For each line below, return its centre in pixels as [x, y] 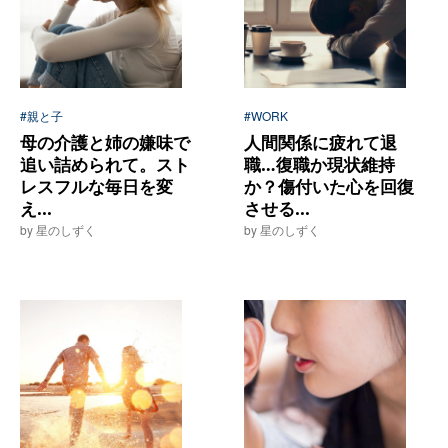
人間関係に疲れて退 [321, 142]
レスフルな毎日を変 [96, 186]
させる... [277, 208]
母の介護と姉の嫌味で [105, 142]
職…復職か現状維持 [320, 164]
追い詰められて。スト [105, 164]
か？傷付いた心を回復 [329, 186]
